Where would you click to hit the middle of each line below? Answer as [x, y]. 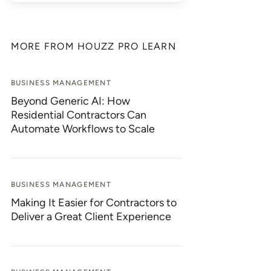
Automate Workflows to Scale [83, 129]
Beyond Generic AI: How [70, 101]
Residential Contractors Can [78, 115]
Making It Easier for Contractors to [93, 203]
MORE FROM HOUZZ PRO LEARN [93, 46]
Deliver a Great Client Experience [91, 217]
